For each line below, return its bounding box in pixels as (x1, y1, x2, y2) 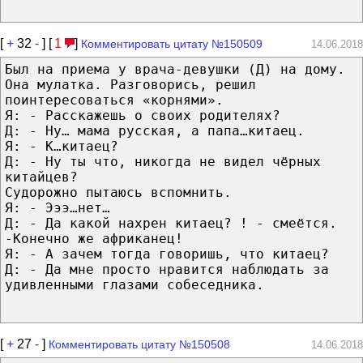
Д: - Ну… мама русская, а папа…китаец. (5, 122, 305, 139)
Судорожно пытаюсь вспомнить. (5, 184, 232, 200)
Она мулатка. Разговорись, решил (5, 76, 256, 92)
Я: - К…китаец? (5, 138, 118, 154)
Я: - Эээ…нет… (5, 199, 110, 216)
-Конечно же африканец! (5, 230, 183, 246)
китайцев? (5, 169, 78, 185)
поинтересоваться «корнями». (5, 92, 224, 108)
